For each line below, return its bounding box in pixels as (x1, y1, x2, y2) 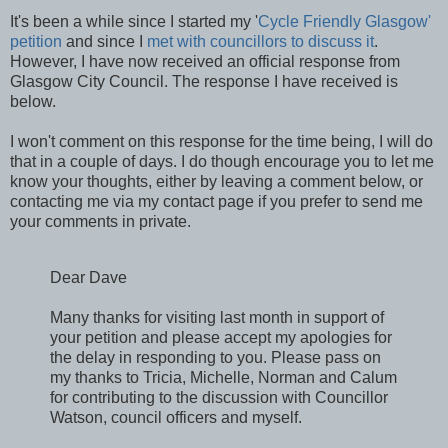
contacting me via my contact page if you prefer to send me (10, 192, 423, 210)
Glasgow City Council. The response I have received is (10, 72, 398, 90)
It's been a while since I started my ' (10, 12, 258, 30)
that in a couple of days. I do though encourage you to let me (10, 152, 434, 170)
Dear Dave (50, 268, 127, 286)
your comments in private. (10, 212, 191, 230)
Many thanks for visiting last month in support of (50, 308, 384, 326)
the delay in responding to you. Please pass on (50, 348, 381, 366)
